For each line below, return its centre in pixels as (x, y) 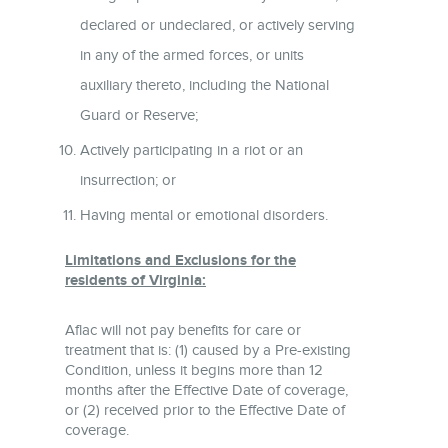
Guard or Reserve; (139, 114)
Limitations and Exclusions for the (180, 259)
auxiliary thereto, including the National (204, 84)
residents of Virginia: (135, 279)
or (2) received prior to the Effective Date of (205, 409)
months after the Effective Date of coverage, (206, 389)
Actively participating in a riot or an (191, 149)
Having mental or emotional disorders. (204, 214)
